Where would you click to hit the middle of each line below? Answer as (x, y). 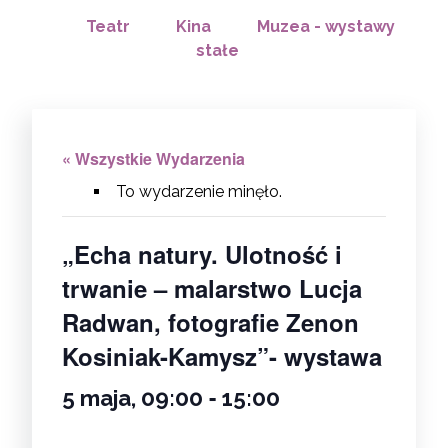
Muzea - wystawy (325, 26)
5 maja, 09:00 (132, 397)
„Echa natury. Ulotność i (202, 253)
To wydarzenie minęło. (199, 191)
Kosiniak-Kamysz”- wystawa (222, 355)
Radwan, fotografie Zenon (210, 321)
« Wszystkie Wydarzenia (153, 158)
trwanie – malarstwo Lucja (212, 287)
